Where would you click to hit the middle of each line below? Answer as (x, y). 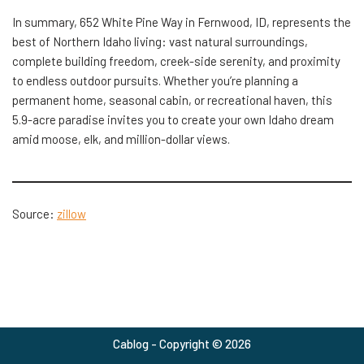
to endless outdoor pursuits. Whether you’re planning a (155, 81)
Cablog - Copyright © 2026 (182, 344)
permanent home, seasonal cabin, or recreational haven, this (172, 100)
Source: (35, 214)
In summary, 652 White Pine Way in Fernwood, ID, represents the (182, 22)
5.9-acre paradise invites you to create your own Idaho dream (173, 120)
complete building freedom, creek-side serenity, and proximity (176, 61)
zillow (71, 214)
